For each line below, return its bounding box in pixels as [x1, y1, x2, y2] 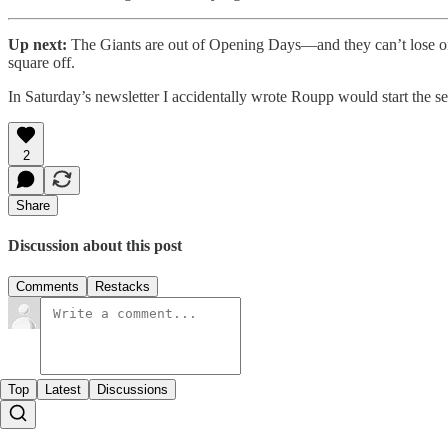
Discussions [97, 382, 168, 398]
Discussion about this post [8, 236, 182, 254]
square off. [8, 53, 75, 71]
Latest [45, 382, 81, 398]
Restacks [95, 279, 150, 295]
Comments [16, 279, 79, 295]
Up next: [8, 35, 71, 53]
